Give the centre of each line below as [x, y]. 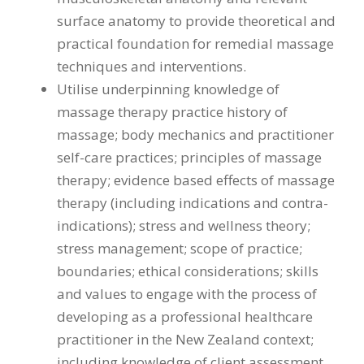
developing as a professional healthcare [185, 317]
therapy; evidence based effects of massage [196, 180]
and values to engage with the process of [187, 294]
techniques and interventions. [152, 67]
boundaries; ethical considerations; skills [188, 271]
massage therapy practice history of [172, 112]
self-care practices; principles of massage [189, 158]
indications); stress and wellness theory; [184, 226]
